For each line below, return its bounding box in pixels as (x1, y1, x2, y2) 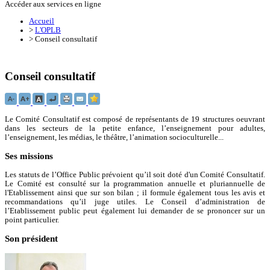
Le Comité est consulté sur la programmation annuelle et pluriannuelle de (5, 180, 265, 189)
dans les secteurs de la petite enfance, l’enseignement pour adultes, (5, 124, 265, 133)
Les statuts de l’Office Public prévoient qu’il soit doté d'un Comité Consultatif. (5, 171, 265, 180)
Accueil (29, 16, 54, 25)
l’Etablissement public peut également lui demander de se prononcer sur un (5, 207, 265, 216)
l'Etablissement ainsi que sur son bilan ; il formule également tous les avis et (5, 189, 265, 198)
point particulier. (5, 216, 59, 225)
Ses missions (5, 151, 53, 162)
